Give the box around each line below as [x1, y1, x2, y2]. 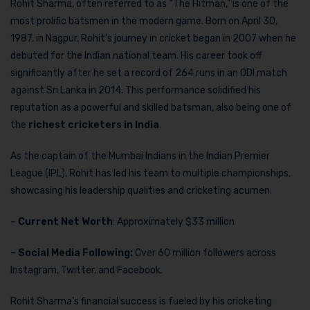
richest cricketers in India [28, 119, 159, 131]
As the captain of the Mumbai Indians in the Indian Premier [10, 150, 270, 163]
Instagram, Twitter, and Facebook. [10, 264, 163, 277]
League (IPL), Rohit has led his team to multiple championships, [10, 167, 291, 180]
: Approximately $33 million [113, 216, 235, 228]
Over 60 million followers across [135, 247, 276, 259]
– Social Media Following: [10, 247, 135, 259]
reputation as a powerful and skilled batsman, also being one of [10, 102, 291, 114]
